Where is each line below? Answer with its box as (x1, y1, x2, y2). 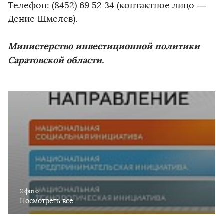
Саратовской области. (8, 54, 104, 66)
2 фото (20, 187, 39, 195)
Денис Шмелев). (8, 13, 77, 25)
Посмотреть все (20, 196, 73, 205)
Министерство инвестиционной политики (8, 40, 200, 52)
